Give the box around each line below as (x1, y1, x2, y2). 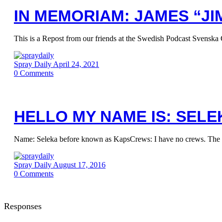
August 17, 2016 (53, 161, 106, 169)
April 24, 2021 (53, 60, 99, 68)
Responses (4, 201, 42, 211)
